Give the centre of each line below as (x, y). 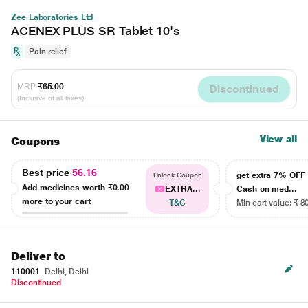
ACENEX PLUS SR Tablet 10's (95, 31)
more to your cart (56, 201)
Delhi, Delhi (66, 272)
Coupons (35, 141)
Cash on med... (267, 189)
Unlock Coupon (177, 175)
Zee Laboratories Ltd (52, 17)
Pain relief (48, 52)
